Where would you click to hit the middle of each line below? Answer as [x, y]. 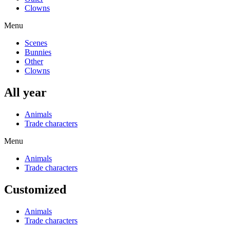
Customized [35, 189]
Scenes [36, 43]
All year [25, 93]
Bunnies [38, 52]
